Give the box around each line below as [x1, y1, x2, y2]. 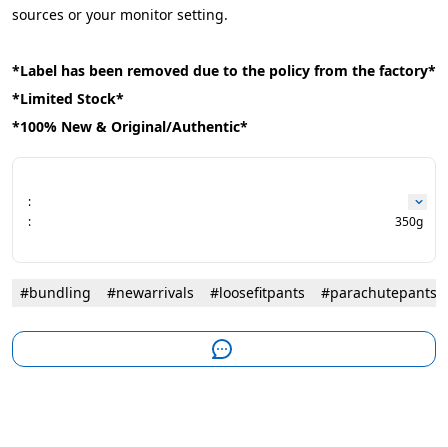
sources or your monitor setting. [12, 5, 228, 24]
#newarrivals [107, 283, 194, 302]
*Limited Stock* [12, 89, 124, 108]
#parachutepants [321, 283, 437, 302]
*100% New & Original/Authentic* [12, 117, 248, 136]
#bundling [20, 283, 91, 302]
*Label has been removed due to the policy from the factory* [12, 61, 436, 80]
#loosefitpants [210, 283, 305, 302]
